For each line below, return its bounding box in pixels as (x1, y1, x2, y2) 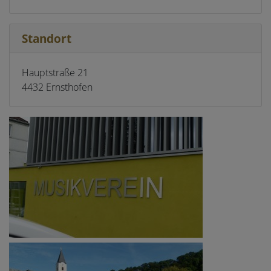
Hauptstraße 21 (22, 66, 88, 79)
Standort (22, 30, 71, 47)
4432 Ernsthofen (22, 80, 93, 94)
